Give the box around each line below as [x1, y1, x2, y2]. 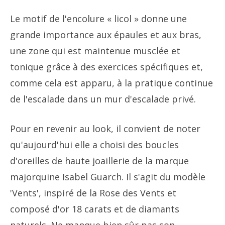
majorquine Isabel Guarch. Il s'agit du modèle [10, 170, 205, 183]
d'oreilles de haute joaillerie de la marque [10, 154, 189, 167]
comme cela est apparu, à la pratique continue [10, 76, 213, 89]
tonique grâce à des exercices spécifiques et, [10, 60, 203, 73]
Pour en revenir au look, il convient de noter [10, 122, 200, 135]
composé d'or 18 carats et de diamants [10, 202, 179, 215]
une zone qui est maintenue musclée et [10, 44, 180, 57]
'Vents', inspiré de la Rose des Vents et [10, 186, 176, 199]
